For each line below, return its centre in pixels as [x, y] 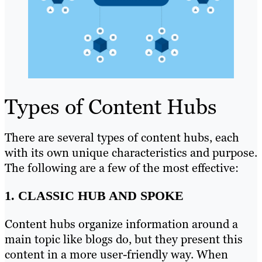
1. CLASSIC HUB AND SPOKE [94, 196]
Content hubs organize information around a [121, 224]
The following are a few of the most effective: [122, 168]
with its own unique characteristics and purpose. [131, 153]
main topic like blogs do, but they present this [124, 239]
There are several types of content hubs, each [122, 138]
